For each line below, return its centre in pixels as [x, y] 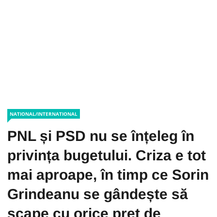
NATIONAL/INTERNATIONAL [44, 114]
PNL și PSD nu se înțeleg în [101, 136]
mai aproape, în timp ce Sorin [108, 175]
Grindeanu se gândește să [98, 194]
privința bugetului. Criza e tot [107, 155]
